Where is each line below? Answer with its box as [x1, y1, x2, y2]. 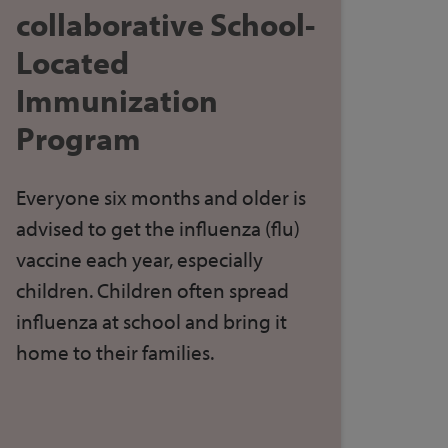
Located [15, 41, 129, 82]
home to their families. [15, 338, 214, 365]
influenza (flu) [174, 214, 300, 241]
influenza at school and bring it [15, 307, 287, 334]
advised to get [15, 214, 145, 241]
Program [15, 117, 141, 158]
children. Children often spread [15, 276, 289, 303]
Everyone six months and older [15, 183, 289, 210]
